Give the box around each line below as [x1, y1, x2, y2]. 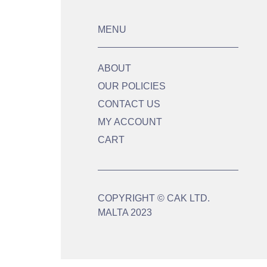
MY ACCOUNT [98, 116, 162, 127]
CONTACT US [98, 98, 160, 109]
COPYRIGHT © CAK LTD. [98, 193, 210, 203]
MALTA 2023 [98, 207, 152, 218]
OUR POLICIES [98, 80, 166, 91]
